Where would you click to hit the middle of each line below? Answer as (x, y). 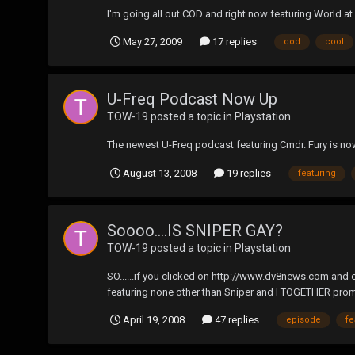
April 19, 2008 (154, 320)
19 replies (248, 174)
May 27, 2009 (153, 42)
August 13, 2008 (160, 174)
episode (303, 319)
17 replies (233, 42)
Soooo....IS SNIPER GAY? (195, 231)
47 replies (236, 320)
